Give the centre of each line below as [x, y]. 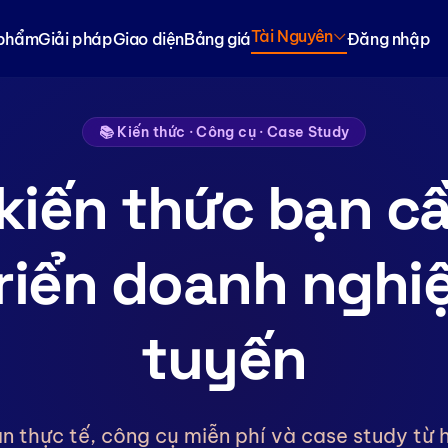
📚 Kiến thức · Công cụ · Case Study [224, 132]
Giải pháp [75, 38]
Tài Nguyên [291, 35]
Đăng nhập [388, 38]
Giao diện [148, 38]
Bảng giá [217, 38]
